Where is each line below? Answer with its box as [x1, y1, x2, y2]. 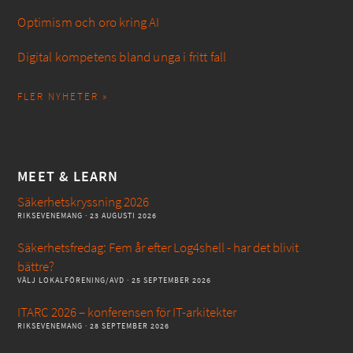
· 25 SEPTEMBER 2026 [124, 275, 212, 286]
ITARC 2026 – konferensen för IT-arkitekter [17, 303, 237, 322]
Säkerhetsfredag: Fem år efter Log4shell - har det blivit [17, 239, 299, 258]
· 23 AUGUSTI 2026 [83, 210, 158, 221]
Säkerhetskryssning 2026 [17, 193, 150, 212]
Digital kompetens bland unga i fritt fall [17, 48, 227, 67]
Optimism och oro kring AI [17, 13, 160, 32]
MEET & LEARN [17, 167, 119, 187]
